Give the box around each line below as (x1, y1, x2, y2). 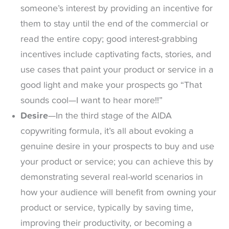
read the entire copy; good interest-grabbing (20, 35, 197, 44)
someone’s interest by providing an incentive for (20, 4, 213, 14)
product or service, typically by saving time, (20, 203, 193, 213)
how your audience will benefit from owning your (20, 188, 216, 198)
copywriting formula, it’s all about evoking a (20, 127, 194, 136)
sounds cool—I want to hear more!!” (20, 96, 163, 106)
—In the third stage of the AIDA (48, 111, 172, 121)
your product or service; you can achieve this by (20, 157, 213, 167)
